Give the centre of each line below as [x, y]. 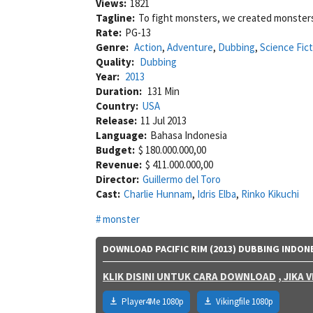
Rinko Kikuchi [270, 194]
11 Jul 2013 [163, 120]
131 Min [163, 91]
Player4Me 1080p [153, 301]
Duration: [120, 91]
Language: [121, 135]
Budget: [115, 150]
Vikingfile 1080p [245, 301]
